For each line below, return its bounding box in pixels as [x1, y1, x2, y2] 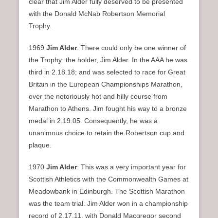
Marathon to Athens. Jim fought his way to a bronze [29, 104, 187, 112]
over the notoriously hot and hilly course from [29, 92, 167, 100]
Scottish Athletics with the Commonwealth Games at [29, 175, 188, 183]
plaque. [29, 141, 52, 149]
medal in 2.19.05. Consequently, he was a [29, 116, 158, 125]
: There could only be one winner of [77, 43, 186, 52]
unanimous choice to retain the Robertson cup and [29, 128, 184, 137]
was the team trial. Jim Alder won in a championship [29, 199, 188, 207]
